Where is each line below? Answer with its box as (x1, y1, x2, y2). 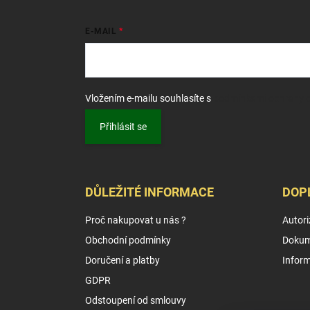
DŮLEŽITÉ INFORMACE (85, 184, 214, 199)
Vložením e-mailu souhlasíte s (85, 93, 213, 104)
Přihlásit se (100, 121, 147, 133)
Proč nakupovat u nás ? (85, 214, 186, 226)
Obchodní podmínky (85, 234, 171, 246)
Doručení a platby (85, 254, 160, 266)
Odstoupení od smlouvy (85, 294, 186, 306)
